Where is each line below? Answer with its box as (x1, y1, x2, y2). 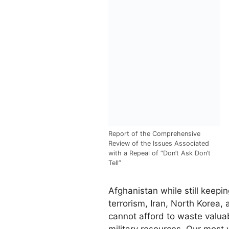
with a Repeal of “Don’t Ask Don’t (108, 149, 211, 157)
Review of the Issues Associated (108, 140, 209, 148)
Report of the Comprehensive (108, 130, 200, 138)
